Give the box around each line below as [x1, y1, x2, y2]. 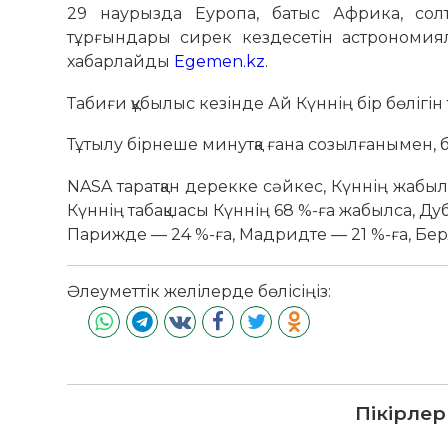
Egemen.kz [174, 52, 266, 72]
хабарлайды [67, 52, 175, 72]
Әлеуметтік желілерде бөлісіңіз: [67, 281, 332, 301]
